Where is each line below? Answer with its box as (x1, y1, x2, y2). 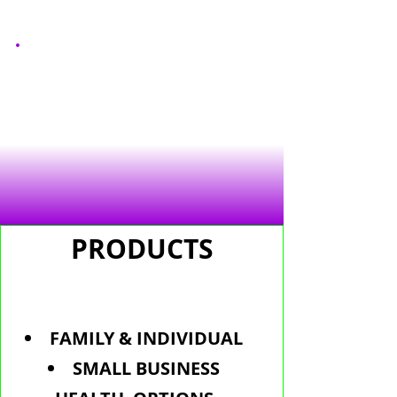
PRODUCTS (70, 230, 214, 267)
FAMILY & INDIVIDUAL (50, 326, 243, 350)
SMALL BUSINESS (73, 356, 220, 380)
